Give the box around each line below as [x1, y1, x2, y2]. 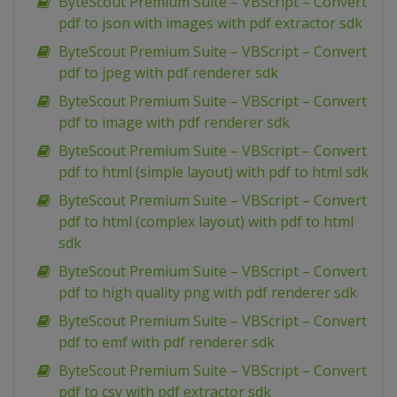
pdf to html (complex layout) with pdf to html [58, 212, 354, 232]
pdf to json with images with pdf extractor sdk [58, 13, 362, 34]
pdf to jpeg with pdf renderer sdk [58, 63, 278, 83]
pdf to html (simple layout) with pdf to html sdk [58, 162, 369, 183]
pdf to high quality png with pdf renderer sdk [58, 283, 357, 303]
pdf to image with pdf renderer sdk [58, 113, 290, 133]
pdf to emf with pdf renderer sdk [58, 332, 275, 353]
